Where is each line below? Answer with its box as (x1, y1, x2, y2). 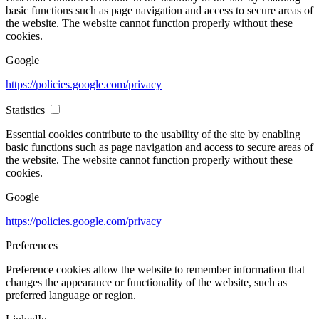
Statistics (6, 104, 45, 117)
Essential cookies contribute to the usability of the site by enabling (6, 128, 300, 141)
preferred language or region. (6, 289, 136, 302)
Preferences (6, 239, 58, 252)
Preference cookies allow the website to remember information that (6, 263, 305, 276)
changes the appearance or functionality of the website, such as (6, 276, 287, 289)
